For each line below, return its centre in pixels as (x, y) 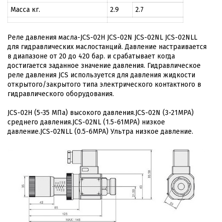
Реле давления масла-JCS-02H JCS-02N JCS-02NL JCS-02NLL (102, 37)
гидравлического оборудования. (61, 94)
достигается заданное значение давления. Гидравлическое (104, 66)
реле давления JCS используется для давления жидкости (101, 75)
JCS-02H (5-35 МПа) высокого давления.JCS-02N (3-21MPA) (101, 113)
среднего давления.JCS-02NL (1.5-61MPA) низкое (86, 122)
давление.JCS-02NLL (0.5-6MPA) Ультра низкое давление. (100, 132)
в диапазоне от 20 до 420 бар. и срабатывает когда (91, 56)
